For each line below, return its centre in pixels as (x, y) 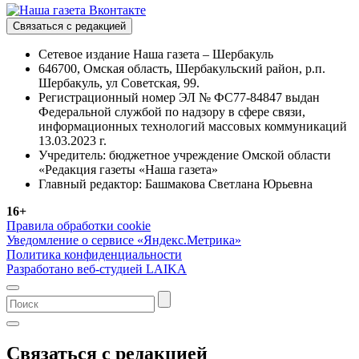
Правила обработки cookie (79, 225)
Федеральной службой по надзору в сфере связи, (172, 111)
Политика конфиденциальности (94, 254)
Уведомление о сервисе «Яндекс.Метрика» (124, 240)
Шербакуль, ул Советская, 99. (119, 83)
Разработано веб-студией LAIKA (97, 268)
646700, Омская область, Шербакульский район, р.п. (182, 68)
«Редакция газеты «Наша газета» (128, 169)
